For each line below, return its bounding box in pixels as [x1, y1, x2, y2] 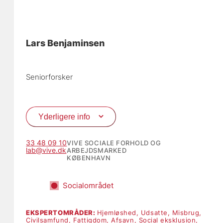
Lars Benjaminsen [26, 37, 105, 48]
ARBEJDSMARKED [67, 146, 127, 155]
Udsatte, [140, 209, 172, 217]
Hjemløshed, [97, 209, 141, 217]
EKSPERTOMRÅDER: [26, 209, 97, 217]
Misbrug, [172, 209, 202, 217]
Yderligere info [38, 111, 91, 121]
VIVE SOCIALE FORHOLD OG [67, 139, 161, 147]
